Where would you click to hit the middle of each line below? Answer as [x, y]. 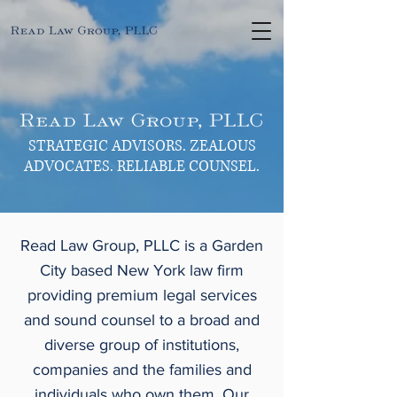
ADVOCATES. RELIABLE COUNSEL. [142, 166]
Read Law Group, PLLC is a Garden [142, 245]
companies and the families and [142, 370]
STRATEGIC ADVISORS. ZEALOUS [142, 146]
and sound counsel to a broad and [142, 320]
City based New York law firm [142, 270]
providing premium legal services [142, 295]
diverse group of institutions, [142, 345]
